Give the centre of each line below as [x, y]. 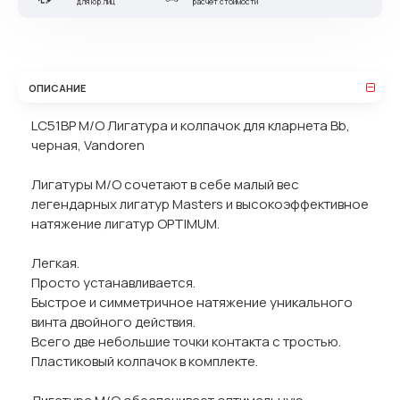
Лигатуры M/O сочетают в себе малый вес [165, 184]
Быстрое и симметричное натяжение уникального [192, 302]
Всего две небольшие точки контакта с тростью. [186, 342]
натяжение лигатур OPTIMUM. [125, 224]
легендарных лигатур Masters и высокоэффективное [200, 204]
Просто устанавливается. [113, 283]
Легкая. [55, 263]
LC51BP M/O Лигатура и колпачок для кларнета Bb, [191, 125]
